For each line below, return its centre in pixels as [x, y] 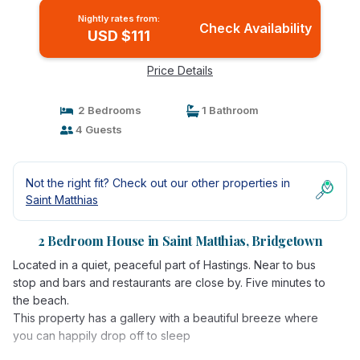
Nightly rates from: [119, 18]
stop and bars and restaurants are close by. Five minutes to [169, 282]
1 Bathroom [229, 110]
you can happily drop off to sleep [102, 335]
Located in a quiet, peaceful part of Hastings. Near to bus [164, 265]
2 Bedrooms [107, 110]
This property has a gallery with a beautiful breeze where [166, 318]
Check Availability [255, 28]
